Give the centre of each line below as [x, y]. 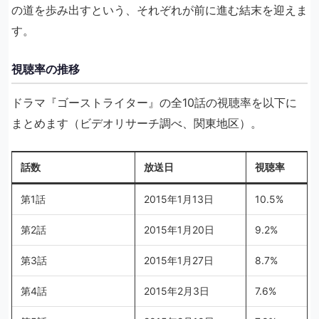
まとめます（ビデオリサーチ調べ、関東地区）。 [137, 123]
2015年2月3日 [177, 291]
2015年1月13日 [179, 199]
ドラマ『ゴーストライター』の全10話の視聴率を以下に [154, 103]
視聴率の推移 [46, 69]
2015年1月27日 [179, 260]
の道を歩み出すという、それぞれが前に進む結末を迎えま [159, 10]
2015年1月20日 [179, 230]
